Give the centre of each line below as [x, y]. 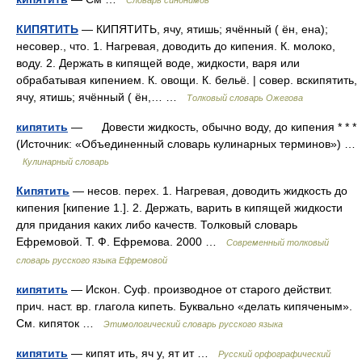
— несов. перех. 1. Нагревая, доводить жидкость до [208, 191]
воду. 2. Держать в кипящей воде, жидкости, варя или [158, 63]
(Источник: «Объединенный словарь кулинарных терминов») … [186, 144]
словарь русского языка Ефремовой [92, 260]
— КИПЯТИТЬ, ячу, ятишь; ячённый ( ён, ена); [203, 29]
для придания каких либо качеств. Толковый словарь [157, 225]
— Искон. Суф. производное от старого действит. [200, 289]
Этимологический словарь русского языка [193, 324]
